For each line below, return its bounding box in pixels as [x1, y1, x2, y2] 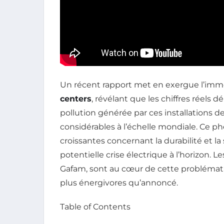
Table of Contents [60, 201, 130, 211]
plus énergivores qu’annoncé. [60, 177, 178, 187]
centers [60, 93, 91, 103]
